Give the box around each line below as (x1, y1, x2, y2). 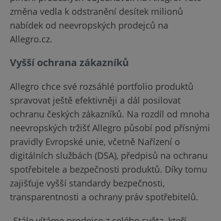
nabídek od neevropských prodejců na (10, 19, 168, 31)
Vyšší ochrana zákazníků (10, 56, 129, 69)
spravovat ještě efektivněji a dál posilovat (10, 94, 181, 106)
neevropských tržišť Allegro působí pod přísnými (10, 122, 210, 134)
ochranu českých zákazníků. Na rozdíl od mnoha (10, 108, 210, 120)
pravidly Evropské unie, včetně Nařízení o (10, 136, 180, 147)
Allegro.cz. (10, 33, 52, 45)
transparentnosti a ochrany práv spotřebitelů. (10, 191, 198, 203)
